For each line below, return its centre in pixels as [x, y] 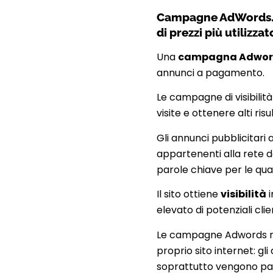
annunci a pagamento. [211, 73]
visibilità [244, 194]
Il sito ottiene [189, 194]
